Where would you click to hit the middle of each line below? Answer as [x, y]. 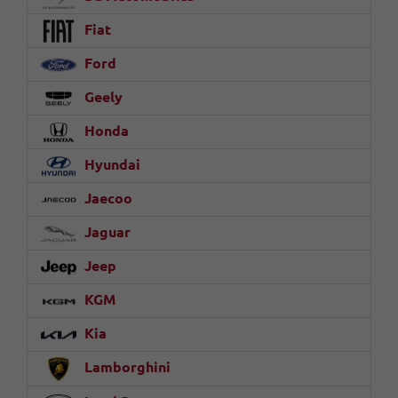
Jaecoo [107, 199]
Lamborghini [126, 367]
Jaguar [106, 232]
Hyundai [111, 165]
